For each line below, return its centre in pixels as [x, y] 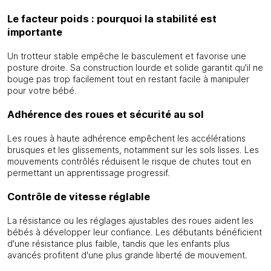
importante [35, 32]
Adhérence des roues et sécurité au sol [106, 114]
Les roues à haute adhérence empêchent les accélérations [126, 138]
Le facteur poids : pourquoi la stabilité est [112, 19]
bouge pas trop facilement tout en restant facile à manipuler [128, 79]
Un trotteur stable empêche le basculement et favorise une [127, 56]
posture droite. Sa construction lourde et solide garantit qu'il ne [135, 67]
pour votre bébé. [42, 90]
